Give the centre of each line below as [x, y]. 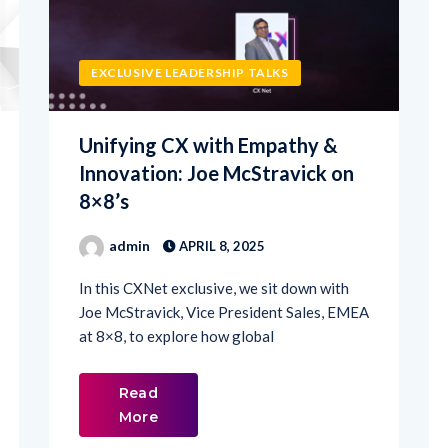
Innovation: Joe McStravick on [216, 137]
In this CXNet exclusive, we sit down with [214, 252]
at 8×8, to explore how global [176, 300]
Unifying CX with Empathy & [208, 109]
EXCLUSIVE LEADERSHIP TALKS [190, 37]
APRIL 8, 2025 [220, 210]
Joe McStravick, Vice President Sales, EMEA [224, 276]
